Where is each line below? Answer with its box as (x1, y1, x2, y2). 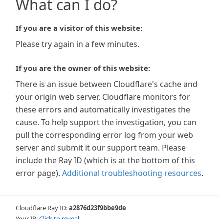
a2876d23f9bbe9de (69, 203, 126, 212)
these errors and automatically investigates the (16, 104, 190, 115)
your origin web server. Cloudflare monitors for (16, 91, 190, 102)
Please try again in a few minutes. (16, 39, 139, 49)
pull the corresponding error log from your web (16, 130, 193, 140)
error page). (16, 168, 60, 178)
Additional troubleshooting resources (62, 168, 201, 178)
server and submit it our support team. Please (16, 142, 186, 153)
